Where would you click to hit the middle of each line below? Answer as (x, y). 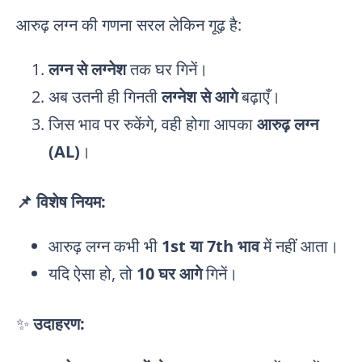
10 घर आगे (169, 273)
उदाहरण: (59, 323)
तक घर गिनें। (167, 69)
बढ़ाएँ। (259, 96)
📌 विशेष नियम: (61, 201)
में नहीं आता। (299, 246)
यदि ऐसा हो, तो (93, 273)
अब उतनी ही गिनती (105, 96)
